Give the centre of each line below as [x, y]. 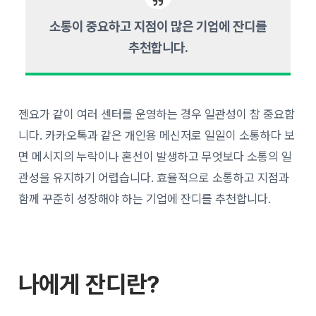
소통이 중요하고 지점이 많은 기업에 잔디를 [158, 26]
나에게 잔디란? [89, 284]
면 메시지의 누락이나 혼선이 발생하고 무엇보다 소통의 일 [156, 156]
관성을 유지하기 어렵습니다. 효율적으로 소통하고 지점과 [154, 177]
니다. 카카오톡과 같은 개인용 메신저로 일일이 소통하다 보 [157, 135]
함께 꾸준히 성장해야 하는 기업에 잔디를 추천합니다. [146, 199]
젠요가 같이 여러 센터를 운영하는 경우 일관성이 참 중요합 [157, 114]
